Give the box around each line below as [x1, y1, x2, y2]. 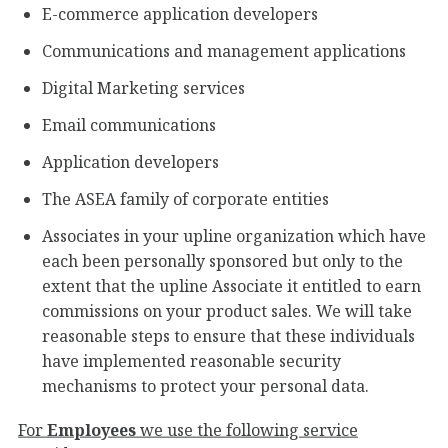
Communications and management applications [42, 40, 406, 62]
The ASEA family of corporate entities [42, 188, 329, 210]
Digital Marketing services [42, 77, 245, 99]
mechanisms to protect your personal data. [42, 375, 369, 397]
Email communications [42, 114, 216, 136]
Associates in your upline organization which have [42, 225, 426, 247]
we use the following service [136, 418, 358, 441]
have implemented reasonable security [42, 350, 341, 372]
